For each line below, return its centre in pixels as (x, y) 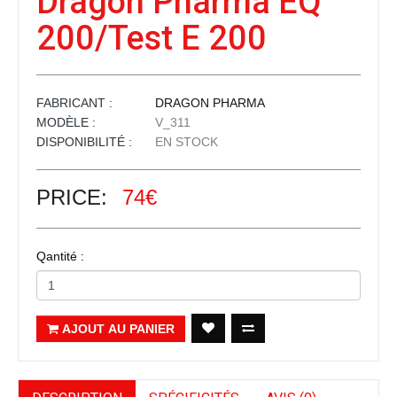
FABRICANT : (74, 103)
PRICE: (75, 198)
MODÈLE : (66, 123)
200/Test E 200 (152, 39)
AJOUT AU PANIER (118, 328)
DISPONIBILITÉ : (84, 142)
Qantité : (60, 257)
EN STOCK (185, 142)
